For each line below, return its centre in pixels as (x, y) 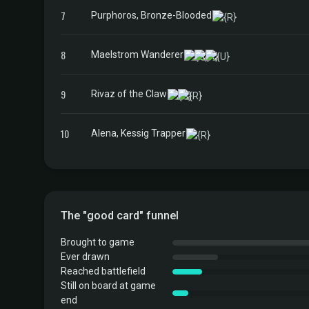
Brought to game (98, 242)
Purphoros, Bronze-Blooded (151, 15)
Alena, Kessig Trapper (138, 133)
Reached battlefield (103, 271)
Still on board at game (108, 286)
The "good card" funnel (120, 216)
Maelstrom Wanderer (137, 54)
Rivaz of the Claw (129, 93)
